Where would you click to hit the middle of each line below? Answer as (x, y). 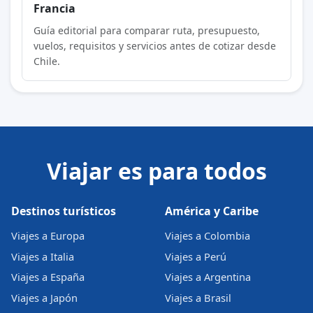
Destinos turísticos (64, 211)
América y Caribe (212, 211)
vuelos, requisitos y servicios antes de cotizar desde (154, 45)
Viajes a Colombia (208, 236)
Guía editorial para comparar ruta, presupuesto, (146, 30)
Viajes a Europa (48, 236)
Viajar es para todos (156, 170)
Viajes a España (48, 277)
